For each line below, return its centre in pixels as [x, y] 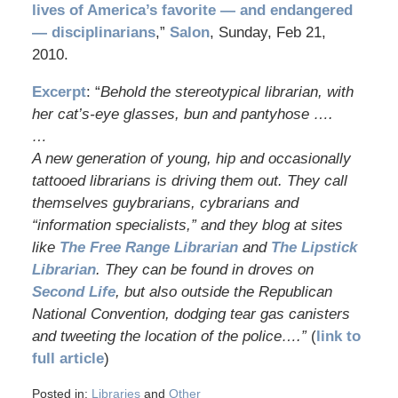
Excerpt [59, 92]
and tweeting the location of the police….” [169, 337]
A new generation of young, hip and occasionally [191, 159]
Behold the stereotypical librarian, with [227, 92]
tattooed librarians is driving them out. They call [189, 181]
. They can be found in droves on [204, 270]
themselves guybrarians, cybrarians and [165, 203]
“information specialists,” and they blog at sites [187, 226]
